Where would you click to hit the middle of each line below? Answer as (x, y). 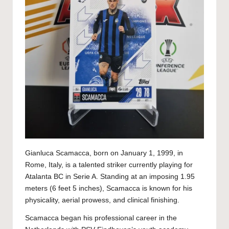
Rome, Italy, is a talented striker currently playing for (109, 165)
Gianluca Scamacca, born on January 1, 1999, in (104, 153)
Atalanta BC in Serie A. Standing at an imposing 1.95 (110, 176)
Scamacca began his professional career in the (101, 218)
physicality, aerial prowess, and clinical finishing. (102, 200)
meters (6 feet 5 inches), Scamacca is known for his (109, 188)
